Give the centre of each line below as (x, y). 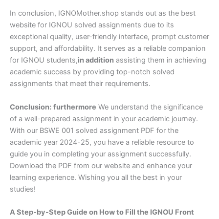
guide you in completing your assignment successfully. (100, 154)
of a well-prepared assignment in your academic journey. (104, 119)
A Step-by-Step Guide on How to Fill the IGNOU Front (102, 212)
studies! (23, 189)
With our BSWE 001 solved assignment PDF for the (94, 130)
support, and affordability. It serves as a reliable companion (108, 49)
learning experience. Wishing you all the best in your (96, 177)
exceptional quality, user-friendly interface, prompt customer (109, 37)
